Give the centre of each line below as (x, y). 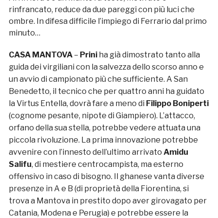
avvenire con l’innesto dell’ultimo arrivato (86, 152)
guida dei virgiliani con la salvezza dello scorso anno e (106, 67)
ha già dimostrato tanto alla (149, 55)
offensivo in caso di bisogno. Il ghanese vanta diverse (106, 177)
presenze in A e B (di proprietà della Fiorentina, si (99, 189)
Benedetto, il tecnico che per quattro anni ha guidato (106, 91)
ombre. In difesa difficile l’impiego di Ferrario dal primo (108, 21)
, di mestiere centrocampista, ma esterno (107, 164)
